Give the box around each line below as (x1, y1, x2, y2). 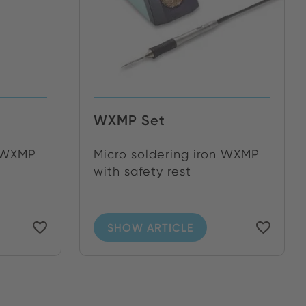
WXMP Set (93, 111, 165, 128)
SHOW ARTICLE (107, 220, 193, 234)
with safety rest (93, 163, 191, 178)
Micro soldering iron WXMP (93, 146, 260, 161)
